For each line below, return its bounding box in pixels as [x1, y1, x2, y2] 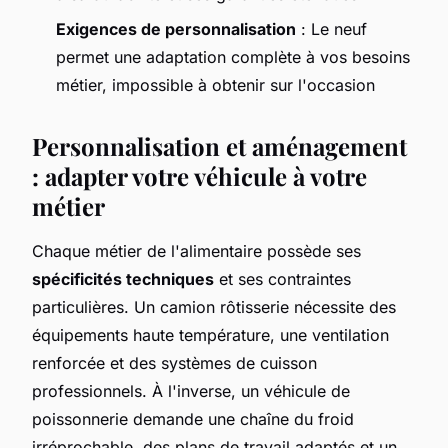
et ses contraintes [214, 268, 351, 289]
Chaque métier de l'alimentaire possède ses [32, 240, 361, 261]
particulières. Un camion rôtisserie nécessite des [32, 296, 396, 317]
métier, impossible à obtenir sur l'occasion [56, 74, 375, 95]
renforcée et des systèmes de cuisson [32, 352, 317, 373]
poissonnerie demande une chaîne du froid [32, 408, 354, 429]
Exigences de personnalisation [56, 18, 296, 39]
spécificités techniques [32, 268, 214, 289]
